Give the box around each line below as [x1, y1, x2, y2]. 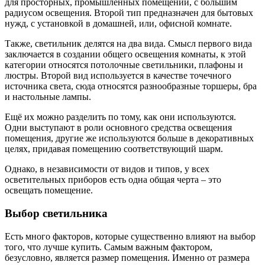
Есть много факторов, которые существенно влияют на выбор [5, 231, 256, 241]
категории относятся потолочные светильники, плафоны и [5, 60, 243, 70]
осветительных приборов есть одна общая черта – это [5, 174, 221, 185]
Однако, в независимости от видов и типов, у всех [5, 164, 209, 174]
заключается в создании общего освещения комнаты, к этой [5, 49, 246, 60]
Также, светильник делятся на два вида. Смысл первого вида [5, 38, 252, 49]
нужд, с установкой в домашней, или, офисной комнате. [5, 18, 232, 29]
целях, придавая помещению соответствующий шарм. [5, 144, 223, 154]
